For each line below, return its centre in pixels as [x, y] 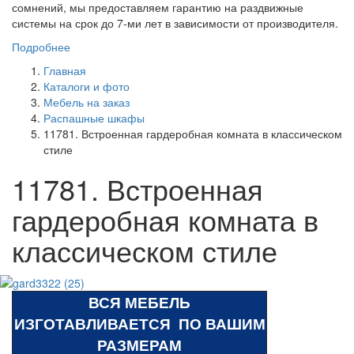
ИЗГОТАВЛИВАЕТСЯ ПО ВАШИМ [139, 323]
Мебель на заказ [87, 102]
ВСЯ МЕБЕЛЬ [139, 302]
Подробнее [41, 46]
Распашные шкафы [94, 117]
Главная [65, 70]
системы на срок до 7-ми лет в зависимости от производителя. [175, 23]
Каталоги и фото [87, 86]
